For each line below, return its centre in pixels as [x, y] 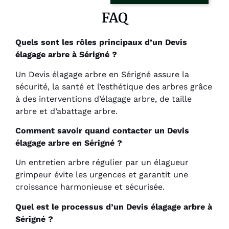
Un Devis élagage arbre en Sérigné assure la [102, 74]
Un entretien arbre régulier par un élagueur [102, 163]
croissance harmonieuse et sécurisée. [90, 187]
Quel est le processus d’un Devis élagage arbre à [114, 207]
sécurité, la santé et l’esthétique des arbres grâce [114, 86]
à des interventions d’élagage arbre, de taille [104, 99]
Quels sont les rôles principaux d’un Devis [101, 42]
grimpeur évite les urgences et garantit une [102, 175]
